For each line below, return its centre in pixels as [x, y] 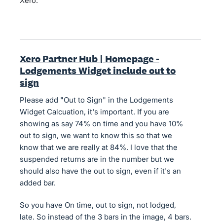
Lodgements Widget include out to [98, 71]
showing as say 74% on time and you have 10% [101, 124]
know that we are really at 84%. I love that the [99, 147]
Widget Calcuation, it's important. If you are [94, 112]
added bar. [38, 183]
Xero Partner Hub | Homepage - [90, 59]
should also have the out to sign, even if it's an [100, 171]
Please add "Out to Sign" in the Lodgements [96, 100]
